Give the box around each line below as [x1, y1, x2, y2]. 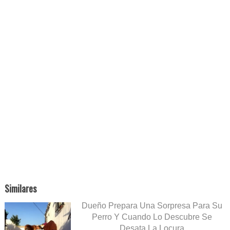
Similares [4, 182, 36, 196]
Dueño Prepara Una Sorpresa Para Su [81, 201, 222, 210]
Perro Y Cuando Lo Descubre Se [91, 213, 212, 222]
